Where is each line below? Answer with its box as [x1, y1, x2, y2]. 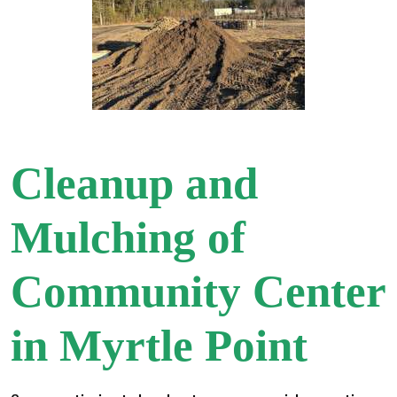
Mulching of [11, 211, 245, 262]
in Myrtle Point [11, 319, 307, 370]
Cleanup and [11, 157, 258, 208]
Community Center [11, 265, 385, 316]
